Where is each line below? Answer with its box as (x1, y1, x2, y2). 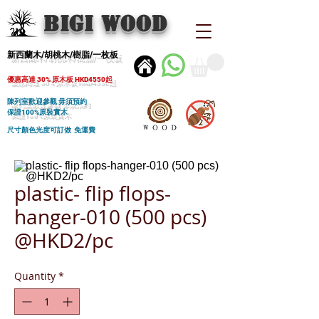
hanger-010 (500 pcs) (14, 204, 206, 230)
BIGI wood (43, 10, 167, 38)
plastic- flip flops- (14, 180, 171, 206)
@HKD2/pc (14, 227, 113, 253)
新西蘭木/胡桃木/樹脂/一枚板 (7, 50, 118, 60)
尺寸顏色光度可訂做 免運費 (7, 125, 95, 135)
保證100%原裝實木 (7, 108, 68, 116)
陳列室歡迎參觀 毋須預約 (7, 98, 87, 105)
